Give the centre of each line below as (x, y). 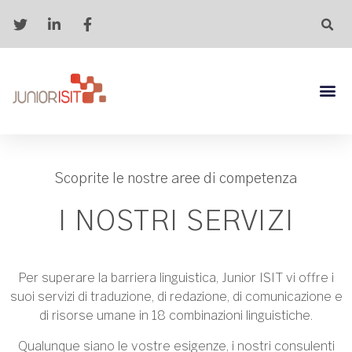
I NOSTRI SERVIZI (176, 222)
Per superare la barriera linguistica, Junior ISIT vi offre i (176, 278)
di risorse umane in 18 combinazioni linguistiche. (176, 316)
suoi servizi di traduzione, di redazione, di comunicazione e (176, 297)
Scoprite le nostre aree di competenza (176, 180)
